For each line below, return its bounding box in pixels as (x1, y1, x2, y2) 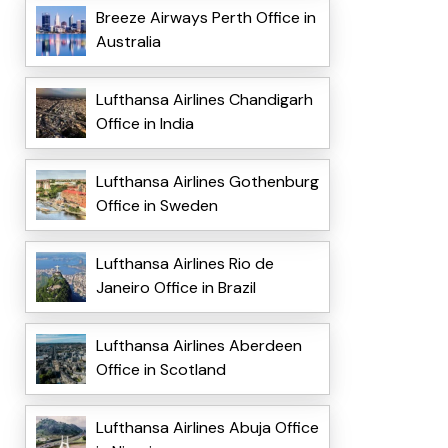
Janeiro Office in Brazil (95, 277, 256, 299)
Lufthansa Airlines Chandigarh (95, 89, 313, 111)
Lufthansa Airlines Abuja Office (95, 417, 319, 439)
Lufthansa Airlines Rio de (95, 253, 274, 275)
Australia (95, 31, 161, 53)
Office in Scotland (95, 359, 226, 381)
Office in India (95, 113, 194, 135)
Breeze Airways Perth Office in (95, 7, 316, 29)
